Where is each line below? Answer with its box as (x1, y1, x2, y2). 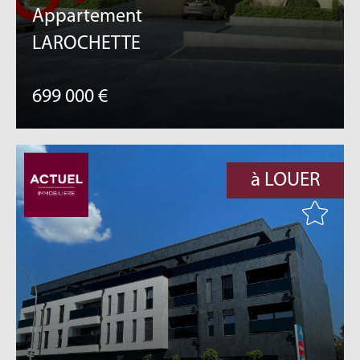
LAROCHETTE (32, 35, 141, 54)
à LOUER (251, 170, 320, 190)
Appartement (32, 7, 143, 27)
